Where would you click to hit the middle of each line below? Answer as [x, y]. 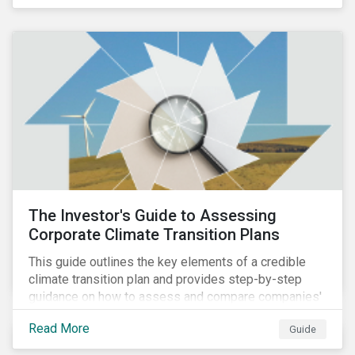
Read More [59, 328]
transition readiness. [85, 314]
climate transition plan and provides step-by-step [165, 279]
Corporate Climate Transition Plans [154, 235]
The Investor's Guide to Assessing [153, 216]
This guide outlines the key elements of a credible [167, 262]
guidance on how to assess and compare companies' [175, 297]
